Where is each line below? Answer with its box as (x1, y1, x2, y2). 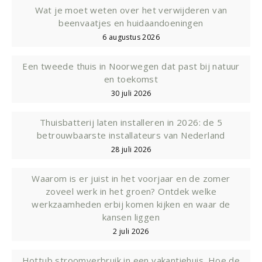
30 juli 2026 (111, 88, 151, 98)
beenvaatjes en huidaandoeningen (58, 16, 204, 29)
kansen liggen (102, 211, 160, 223)
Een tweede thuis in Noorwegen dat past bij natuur (22, 60, 240, 72)
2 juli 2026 (113, 226, 149, 236)
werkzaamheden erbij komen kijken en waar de (32, 198, 230, 210)
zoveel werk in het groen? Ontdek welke (45, 185, 217, 197)
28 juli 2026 (111, 144, 151, 154)
